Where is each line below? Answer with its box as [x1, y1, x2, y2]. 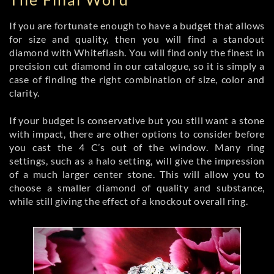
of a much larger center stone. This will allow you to [9, 168, 265, 180]
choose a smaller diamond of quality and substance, [9, 181, 265, 193]
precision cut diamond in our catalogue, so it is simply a [9, 59, 265, 72]
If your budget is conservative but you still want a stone [9, 114, 265, 126]
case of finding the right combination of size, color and [9, 73, 265, 85]
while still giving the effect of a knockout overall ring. [9, 194, 248, 207]
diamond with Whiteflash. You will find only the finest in [9, 46, 265, 58]
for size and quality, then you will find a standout [9, 32, 265, 45]
